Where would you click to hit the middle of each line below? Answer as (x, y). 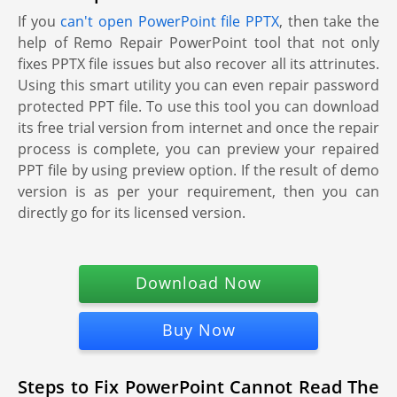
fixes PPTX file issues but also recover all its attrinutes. (198, 64)
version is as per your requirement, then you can (198, 191)
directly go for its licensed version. (132, 213)
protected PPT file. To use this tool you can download (198, 106)
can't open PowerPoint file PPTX (170, 21)
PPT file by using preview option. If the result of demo (198, 170)
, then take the (330, 21)
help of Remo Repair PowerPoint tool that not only (198, 43)
